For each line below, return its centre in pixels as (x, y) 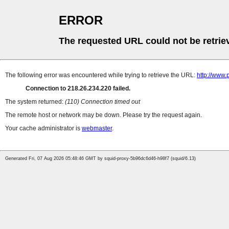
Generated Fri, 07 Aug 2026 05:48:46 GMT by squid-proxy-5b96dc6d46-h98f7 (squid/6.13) (100, 159)
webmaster (97, 129)
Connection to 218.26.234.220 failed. (78, 89)
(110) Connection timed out (102, 102)
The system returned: (35, 102)
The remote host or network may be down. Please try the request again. (104, 115)
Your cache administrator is (43, 129)
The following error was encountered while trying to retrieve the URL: (101, 75)
